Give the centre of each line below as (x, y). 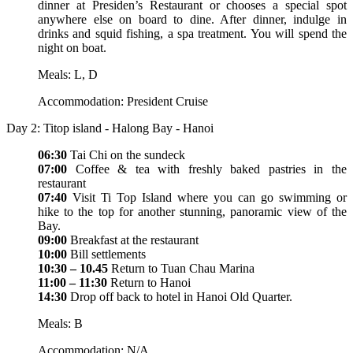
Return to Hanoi (149, 282)
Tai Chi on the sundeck (126, 154)
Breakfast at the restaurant (133, 240)
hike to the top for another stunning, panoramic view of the (192, 211)
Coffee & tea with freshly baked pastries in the (211, 169)
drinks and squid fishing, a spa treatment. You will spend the (192, 33)
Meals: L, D (68, 74)
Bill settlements (108, 254)
